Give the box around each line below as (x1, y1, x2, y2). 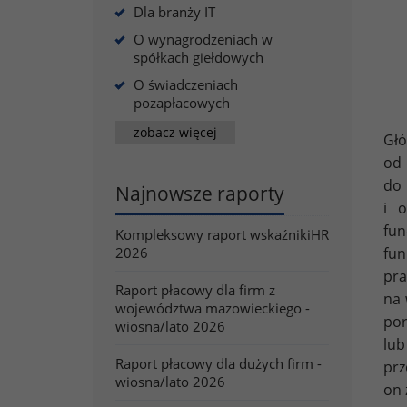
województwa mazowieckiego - (115, 299, 310, 317)
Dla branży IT (134, 3, 215, 21)
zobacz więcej (134, 123, 217, 141)
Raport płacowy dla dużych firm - (115, 354, 322, 372)
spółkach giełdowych (134, 48, 263, 66)
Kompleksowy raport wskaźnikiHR (115, 225, 329, 243)
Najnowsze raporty (115, 181, 284, 206)
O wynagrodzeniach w (134, 30, 273, 48)
